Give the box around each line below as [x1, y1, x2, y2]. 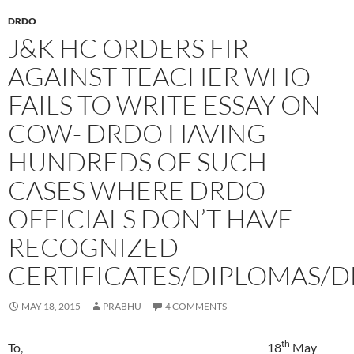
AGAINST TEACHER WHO [8, 59, 311, 92]
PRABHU [103, 299, 141, 312]
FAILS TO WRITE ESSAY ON [8, 88, 321, 121]
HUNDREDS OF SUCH [8, 145, 267, 178]
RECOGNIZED [8, 230, 179, 263]
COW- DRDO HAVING [8, 116, 266, 149]
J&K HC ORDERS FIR [8, 31, 249, 64]
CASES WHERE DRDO [8, 173, 265, 206]
